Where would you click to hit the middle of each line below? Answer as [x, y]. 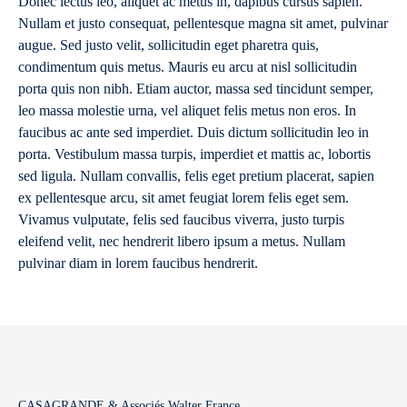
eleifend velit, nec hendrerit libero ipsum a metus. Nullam [182, 241]
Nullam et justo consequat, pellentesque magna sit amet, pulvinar [203, 23]
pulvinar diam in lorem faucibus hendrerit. [138, 263]
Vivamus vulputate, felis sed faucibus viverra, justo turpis [181, 219]
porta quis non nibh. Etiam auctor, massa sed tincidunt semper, [196, 89]
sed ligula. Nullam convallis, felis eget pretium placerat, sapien [196, 176]
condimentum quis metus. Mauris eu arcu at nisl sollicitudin [188, 67]
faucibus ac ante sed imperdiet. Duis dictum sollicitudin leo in [194, 132]
